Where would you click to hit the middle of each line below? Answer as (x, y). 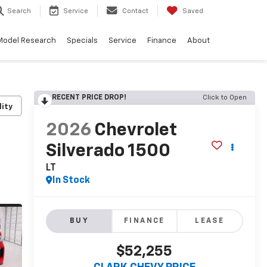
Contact (135, 11)
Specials (82, 41)
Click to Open (225, 98)
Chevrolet (135, 131)
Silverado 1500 (108, 152)
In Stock (71, 181)
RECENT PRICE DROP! (89, 98)
